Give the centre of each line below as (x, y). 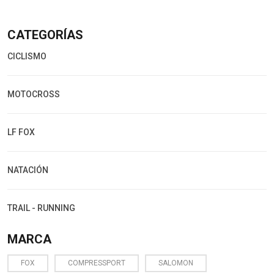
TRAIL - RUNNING (41, 208)
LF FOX (21, 132)
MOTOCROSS (34, 94)
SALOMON (176, 263)
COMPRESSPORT (97, 263)
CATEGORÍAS (45, 35)
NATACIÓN (28, 170)
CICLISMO (27, 56)
